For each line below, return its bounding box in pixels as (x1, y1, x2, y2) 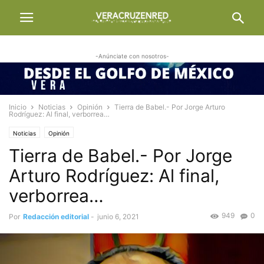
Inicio (9, 103, 27, 112)
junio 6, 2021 (97, 212, 139, 222)
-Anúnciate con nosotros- (95, 52, 169, 60)
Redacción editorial (23, 212, 89, 222)
